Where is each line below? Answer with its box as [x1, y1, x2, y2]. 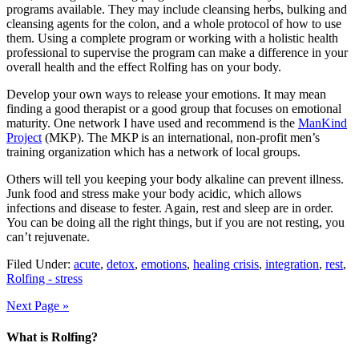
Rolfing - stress [6, 271, 83, 285]
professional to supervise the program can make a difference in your [6, 45, 348, 59]
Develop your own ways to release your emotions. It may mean [6, 87, 326, 101]
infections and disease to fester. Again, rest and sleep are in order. [6, 200, 333, 215]
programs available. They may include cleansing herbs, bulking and [6, 2, 347, 16]
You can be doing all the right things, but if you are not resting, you [6, 215, 345, 229]
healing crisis [193, 256, 259, 271]
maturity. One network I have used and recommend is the [6, 115, 298, 130]
